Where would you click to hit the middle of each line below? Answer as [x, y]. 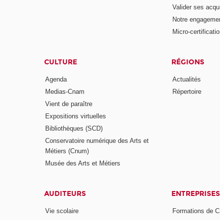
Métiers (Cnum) [67, 151]
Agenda [56, 80]
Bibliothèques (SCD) [74, 128]
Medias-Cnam [65, 92]
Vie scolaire [62, 211]
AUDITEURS [65, 193]
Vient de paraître [69, 104]
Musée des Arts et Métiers [83, 163]
